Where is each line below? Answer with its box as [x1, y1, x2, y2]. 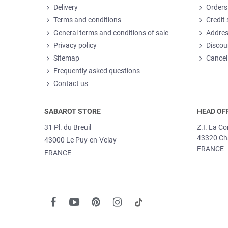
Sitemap [53, 54, 79, 62]
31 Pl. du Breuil [44, 123, 91, 131]
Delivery [53, 3, 78, 11]
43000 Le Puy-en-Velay [44, 136, 117, 144]
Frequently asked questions [53, 67, 140, 75]
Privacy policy [53, 41, 97, 49]
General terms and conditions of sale [53, 28, 168, 37]
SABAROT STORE [44, 107, 101, 116]
